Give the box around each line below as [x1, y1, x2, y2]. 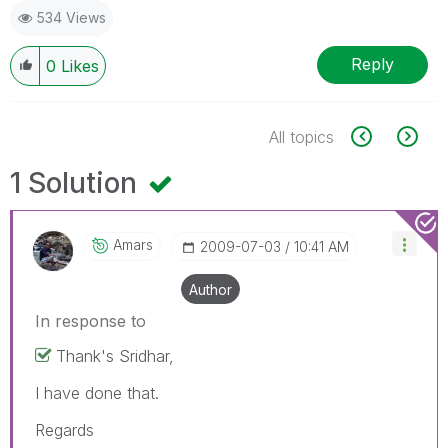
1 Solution [10, 165, 144, 200]
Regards [35, 419, 94, 440]
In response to [35, 310, 146, 331]
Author [189, 280, 232, 298]
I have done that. [35, 382, 159, 403]
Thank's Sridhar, [56, 345, 174, 366]
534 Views [37, 8, 106, 26]
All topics [269, 126, 334, 147]
